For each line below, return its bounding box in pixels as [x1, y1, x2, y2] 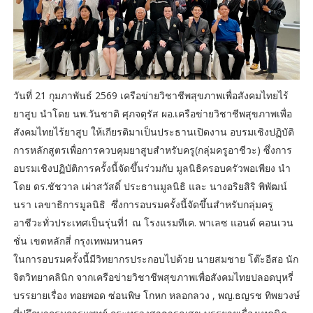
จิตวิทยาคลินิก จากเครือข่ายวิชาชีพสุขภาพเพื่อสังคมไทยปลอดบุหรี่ [13, 270, 296, 284]
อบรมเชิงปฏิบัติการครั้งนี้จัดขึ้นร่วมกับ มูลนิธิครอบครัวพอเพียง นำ [13, 161, 291, 175]
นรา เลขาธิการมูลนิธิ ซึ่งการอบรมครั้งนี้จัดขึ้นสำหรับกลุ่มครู [13, 197, 273, 211]
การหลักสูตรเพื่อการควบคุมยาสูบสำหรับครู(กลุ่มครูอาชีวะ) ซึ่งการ [13, 143, 292, 156]
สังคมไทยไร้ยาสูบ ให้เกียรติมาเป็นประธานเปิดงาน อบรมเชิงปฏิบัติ [13, 124, 294, 138]
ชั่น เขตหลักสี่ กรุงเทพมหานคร [13, 233, 143, 247]
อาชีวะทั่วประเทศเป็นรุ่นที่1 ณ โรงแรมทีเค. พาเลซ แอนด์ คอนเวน [13, 215, 293, 229]
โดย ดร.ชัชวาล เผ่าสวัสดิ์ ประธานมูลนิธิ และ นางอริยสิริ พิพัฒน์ [13, 179, 287, 193]
